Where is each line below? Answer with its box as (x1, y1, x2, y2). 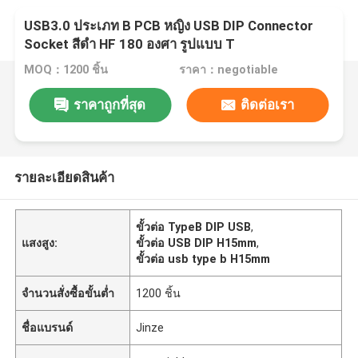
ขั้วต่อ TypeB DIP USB (136, 220, 252, 233)
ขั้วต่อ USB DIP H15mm (136, 236, 257, 249)
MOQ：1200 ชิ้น (24, 63, 109, 77)
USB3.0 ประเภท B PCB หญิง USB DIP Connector (24, 18, 314, 34)
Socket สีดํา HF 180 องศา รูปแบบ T (24, 36, 236, 53)
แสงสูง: (22, 236, 58, 249)
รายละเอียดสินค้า (14, 169, 114, 185)
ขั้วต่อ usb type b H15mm (136, 252, 271, 265)
